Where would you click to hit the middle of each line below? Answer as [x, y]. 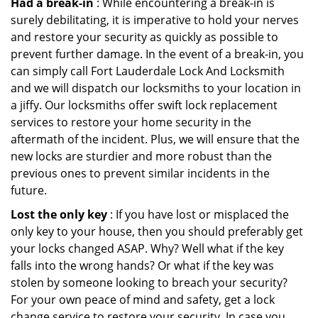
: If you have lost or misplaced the [198, 214]
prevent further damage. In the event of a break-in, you [157, 54]
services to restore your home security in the [131, 122]
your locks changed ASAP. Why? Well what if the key [147, 248]
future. [29, 190]
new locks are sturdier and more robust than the [141, 156]
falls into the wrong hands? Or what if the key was [142, 265]
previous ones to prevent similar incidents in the [140, 173]
